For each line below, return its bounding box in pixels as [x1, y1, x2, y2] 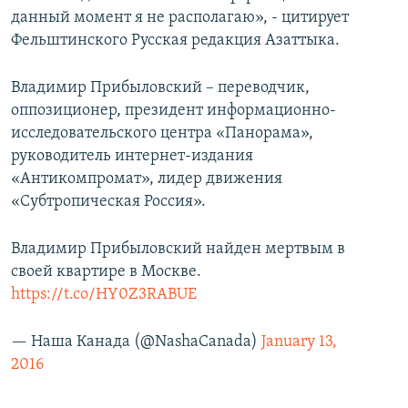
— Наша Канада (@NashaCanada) [11, 333, 261, 352]
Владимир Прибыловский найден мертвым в [11, 240, 345, 259]
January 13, [261, 333, 337, 352]
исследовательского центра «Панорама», [11, 125, 313, 143]
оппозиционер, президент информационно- [11, 102, 336, 120]
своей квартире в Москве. [11, 263, 201, 281]
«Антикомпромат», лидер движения [11, 170, 282, 189]
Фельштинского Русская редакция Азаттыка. [11, 32, 340, 50]
